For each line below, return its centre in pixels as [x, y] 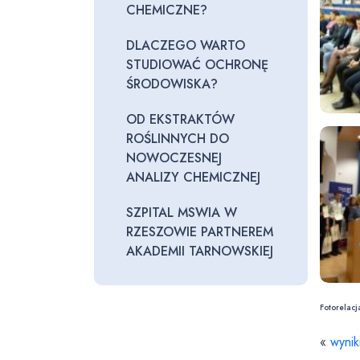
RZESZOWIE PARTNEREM [200, 232]
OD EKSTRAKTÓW [180, 119]
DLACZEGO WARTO [186, 45]
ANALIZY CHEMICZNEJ [193, 177]
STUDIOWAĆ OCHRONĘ [197, 65]
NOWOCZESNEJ [174, 158]
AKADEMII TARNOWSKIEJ [200, 251]
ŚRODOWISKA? [172, 84]
